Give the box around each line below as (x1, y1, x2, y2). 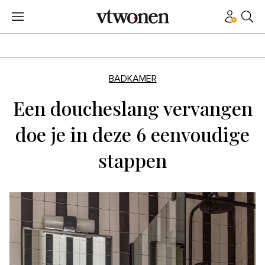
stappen (98, 147, 167, 173)
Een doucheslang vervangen (12, 95, 253, 121)
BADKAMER (108, 74, 157, 83)
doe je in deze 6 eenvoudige (15, 121, 250, 147)
